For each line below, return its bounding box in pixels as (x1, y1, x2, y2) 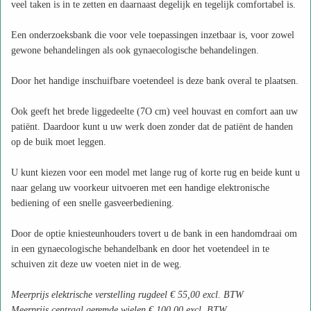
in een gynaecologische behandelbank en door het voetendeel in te (11, 244, 269, 254)
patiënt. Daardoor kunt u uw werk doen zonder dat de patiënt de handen (11, 121, 293, 132)
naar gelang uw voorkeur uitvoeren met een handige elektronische (11, 183, 269, 193)
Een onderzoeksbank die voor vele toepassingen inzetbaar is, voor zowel (11, 30, 294, 40)
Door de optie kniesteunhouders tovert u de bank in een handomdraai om (11, 228, 297, 239)
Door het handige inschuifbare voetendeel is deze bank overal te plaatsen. (11, 76, 299, 86)
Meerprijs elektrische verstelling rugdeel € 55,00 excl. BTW (11, 289, 244, 300)
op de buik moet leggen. (11, 137, 106, 147)
